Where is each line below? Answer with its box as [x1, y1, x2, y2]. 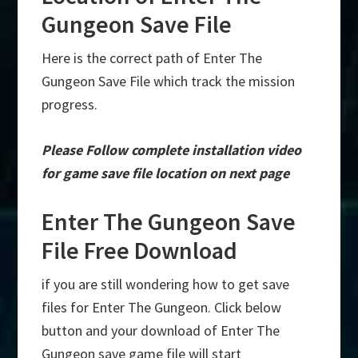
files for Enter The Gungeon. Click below [42, 298, 282, 317]
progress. [42, 95, 98, 114]
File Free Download [42, 235, 238, 266]
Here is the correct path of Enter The [42, 49, 263, 68]
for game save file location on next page [42, 164, 290, 183]
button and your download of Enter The [42, 321, 280, 340]
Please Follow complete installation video [42, 141, 302, 160]
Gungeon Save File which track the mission [42, 72, 296, 91]
